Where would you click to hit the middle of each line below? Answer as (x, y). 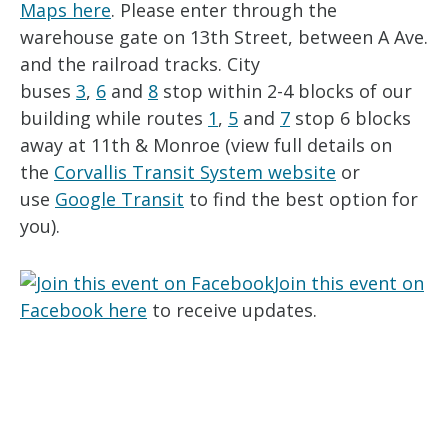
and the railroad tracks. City (140, 64)
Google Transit (119, 199)
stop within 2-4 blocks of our (285, 91)
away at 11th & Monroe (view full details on (206, 145)
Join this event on (349, 283)
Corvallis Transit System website (195, 172)
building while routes (114, 118)
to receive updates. (232, 310)
